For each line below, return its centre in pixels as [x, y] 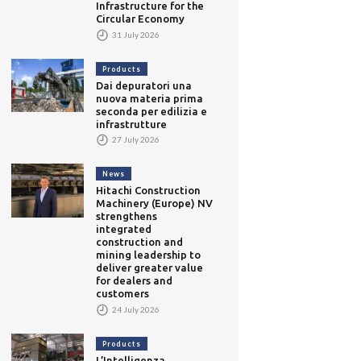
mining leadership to [149, 255]
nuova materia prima [150, 98]
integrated [124, 229]
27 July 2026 [135, 139]
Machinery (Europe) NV [155, 203]
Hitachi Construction [149, 191]
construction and [140, 242]
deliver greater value [150, 268]
